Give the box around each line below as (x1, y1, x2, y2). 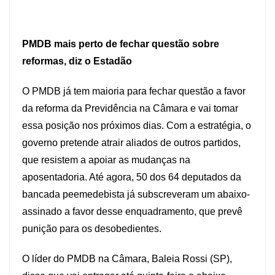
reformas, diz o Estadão (22, 56, 132, 67)
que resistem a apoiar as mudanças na (22, 155, 190, 166)
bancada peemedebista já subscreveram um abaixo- (22, 189, 250, 200)
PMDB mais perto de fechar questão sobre (22, 39, 219, 50)
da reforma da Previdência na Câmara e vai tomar (22, 103, 238, 114)
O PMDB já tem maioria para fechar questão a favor (22, 86, 246, 97)
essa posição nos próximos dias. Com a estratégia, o (22, 120, 251, 131)
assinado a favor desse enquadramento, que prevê (22, 206, 242, 217)
